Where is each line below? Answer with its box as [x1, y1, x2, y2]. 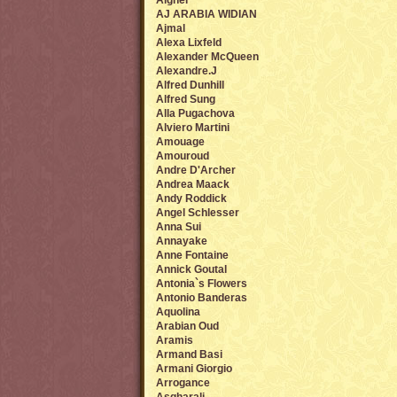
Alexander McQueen [156, 51, 259, 63]
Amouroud [156, 150, 209, 162]
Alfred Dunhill [156, 79, 224, 91]
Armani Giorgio [156, 362, 232, 375]
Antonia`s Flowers [156, 277, 247, 290]
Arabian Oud [156, 320, 219, 332]
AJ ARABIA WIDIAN [156, 8, 257, 20]
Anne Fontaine [156, 249, 229, 261]
